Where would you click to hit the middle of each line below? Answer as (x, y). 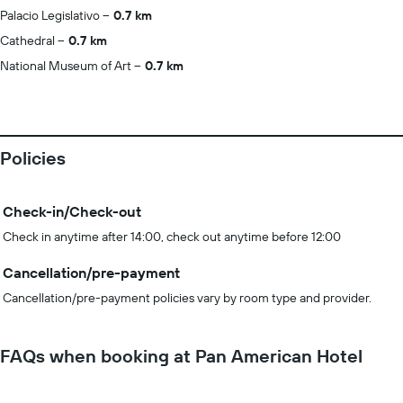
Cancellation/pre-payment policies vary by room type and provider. (187, 298)
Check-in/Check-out (72, 211)
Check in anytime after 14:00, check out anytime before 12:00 (172, 237)
